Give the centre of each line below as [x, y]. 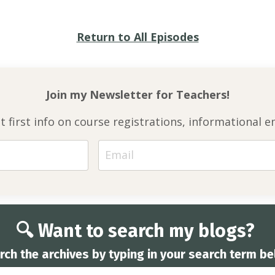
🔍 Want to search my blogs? [137, 230]
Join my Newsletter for [111, 94]
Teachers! [203, 94]
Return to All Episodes [137, 37]
